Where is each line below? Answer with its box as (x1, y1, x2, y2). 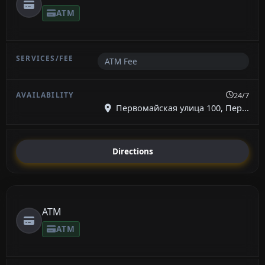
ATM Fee (104, 55, 137, 67)
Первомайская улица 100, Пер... (114, 102, 249, 114)
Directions (112, 146, 153, 157)
